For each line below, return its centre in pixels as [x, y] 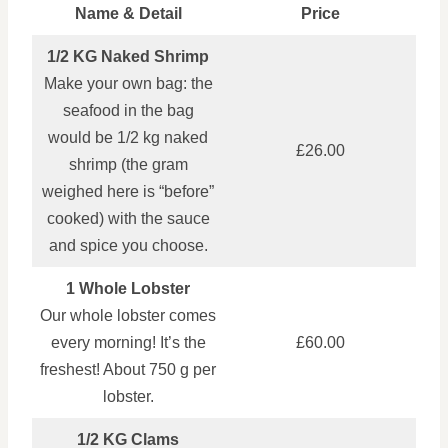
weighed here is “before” [128, 191]
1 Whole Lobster [128, 288]
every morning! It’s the [128, 342]
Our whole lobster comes [128, 315]
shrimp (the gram [128, 164]
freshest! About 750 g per [128, 369]
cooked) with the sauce [128, 218]
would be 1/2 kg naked [128, 137]
